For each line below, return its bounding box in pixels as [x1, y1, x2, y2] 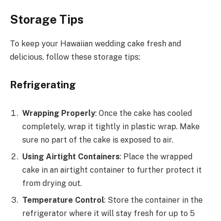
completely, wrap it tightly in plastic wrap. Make [22, 121, 200, 131]
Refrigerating [10, 78, 76, 91]
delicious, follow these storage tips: [10, 52, 140, 62]
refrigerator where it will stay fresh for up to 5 [22, 208, 195, 218]
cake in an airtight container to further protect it [22, 165, 202, 175]
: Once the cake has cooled [95, 108, 192, 118]
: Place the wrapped [120, 151, 192, 161]
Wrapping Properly [22, 108, 95, 118]
